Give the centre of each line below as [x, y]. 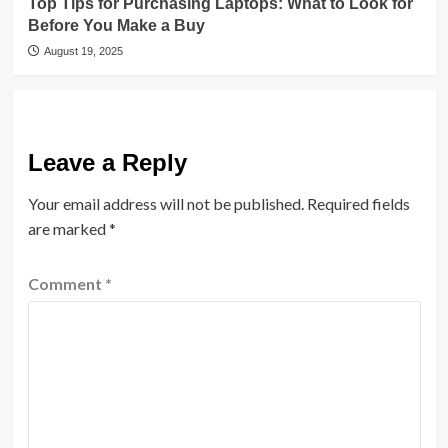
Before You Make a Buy [116, 25]
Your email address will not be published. [165, 203]
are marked [68, 228]
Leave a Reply [107, 162]
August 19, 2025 [83, 51]
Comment [66, 283]
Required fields [358, 203]
